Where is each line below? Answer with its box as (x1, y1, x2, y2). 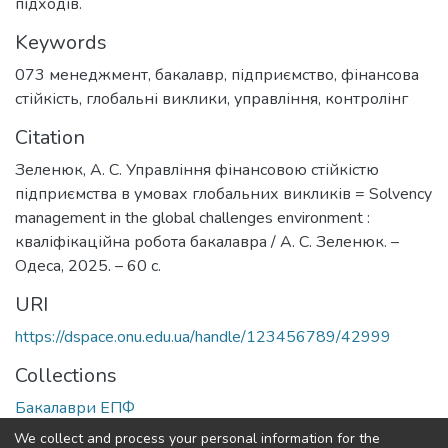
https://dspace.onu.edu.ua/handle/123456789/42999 (15, 325, 391, 348)
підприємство (231, 63, 334, 86)
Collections (15, 361, 117, 389)
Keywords (15, 28, 107, 56)
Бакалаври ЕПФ (15, 396, 135, 419)
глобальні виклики (86, 87, 227, 110)
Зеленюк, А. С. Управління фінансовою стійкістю (15, 158, 379, 181)
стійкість (15, 87, 79, 110)
